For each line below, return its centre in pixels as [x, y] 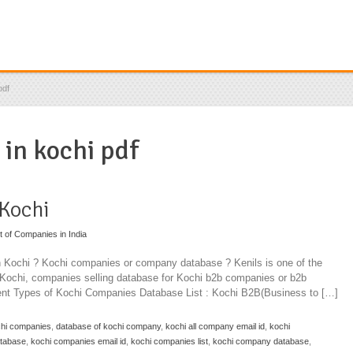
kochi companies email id [78, 341]
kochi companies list [169, 341]
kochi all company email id [215, 326]
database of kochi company [108, 326]
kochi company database [261, 341]
